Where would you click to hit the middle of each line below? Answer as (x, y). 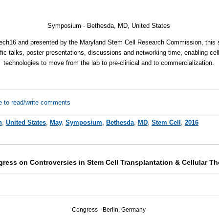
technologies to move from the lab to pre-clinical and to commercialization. (109, 63)
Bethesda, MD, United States (129, 26)
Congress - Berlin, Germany (109, 209)
